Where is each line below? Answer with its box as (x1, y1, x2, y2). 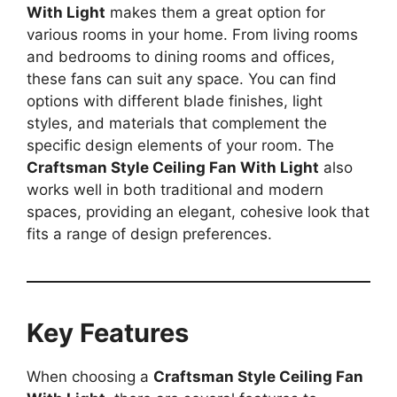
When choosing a (27, 368, 153, 385)
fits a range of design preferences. (27, 225, 272, 243)
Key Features (27, 317, 189, 348)
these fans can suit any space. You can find (27, 70, 337, 88)
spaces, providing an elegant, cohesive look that (27, 203, 370, 221)
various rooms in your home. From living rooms (27, 26, 358, 43)
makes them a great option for (105, 4, 325, 21)
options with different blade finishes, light (27, 92, 323, 110)
